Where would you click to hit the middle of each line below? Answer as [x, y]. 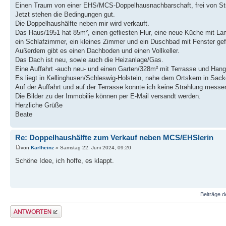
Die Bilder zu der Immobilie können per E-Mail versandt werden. [108, 96]
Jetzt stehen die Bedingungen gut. [65, 15]
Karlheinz [42, 147]
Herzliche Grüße [39, 105]
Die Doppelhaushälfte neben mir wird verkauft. [82, 24]
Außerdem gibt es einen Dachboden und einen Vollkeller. [97, 51]
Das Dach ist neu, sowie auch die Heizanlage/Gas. [89, 60]
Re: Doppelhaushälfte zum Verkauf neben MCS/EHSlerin [114, 138]
